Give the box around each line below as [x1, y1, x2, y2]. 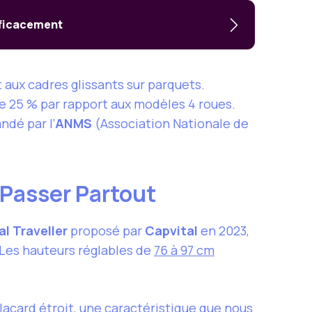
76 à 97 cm [154, 242, 214, 259]
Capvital [145, 222, 198, 240]
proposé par [68, 222, 145, 240]
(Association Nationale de [92, 115, 249, 132]
